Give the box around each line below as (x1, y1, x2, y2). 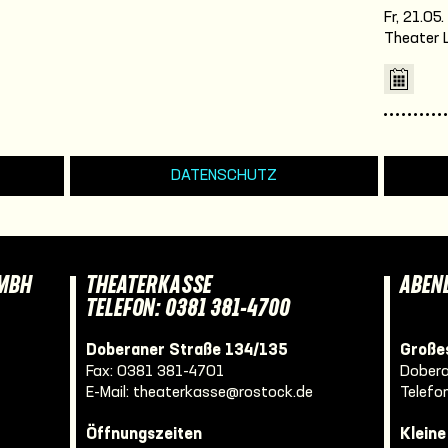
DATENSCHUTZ (171, 168, 277, 184)
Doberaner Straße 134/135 (86, 343, 288, 359)
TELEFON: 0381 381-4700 (86, 298, 290, 322)
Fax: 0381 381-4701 (86, 364, 224, 380)
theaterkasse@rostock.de (133, 385, 313, 401)
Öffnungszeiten (86, 427, 202, 443)
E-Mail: (86, 385, 133, 401)
